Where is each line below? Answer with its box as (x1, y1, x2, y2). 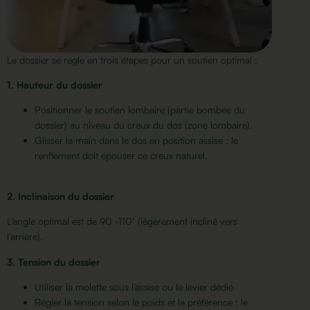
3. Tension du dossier (7, 255, 100, 268)
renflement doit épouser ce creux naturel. (35, 149, 208, 162)
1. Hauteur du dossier (7, 79, 102, 91)
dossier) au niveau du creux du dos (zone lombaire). (35, 119, 255, 131)
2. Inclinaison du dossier (7, 190, 114, 202)
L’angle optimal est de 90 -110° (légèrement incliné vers (7, 215, 237, 228)
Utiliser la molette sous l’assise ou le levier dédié (35, 281, 233, 293)
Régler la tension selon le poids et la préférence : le (35, 296, 248, 309)
